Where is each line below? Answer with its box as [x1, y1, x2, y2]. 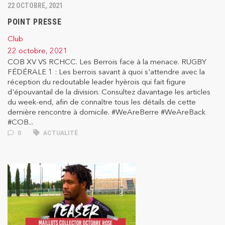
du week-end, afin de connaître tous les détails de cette [8, 97, 196, 107]
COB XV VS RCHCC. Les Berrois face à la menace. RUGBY [8, 57, 206, 67]
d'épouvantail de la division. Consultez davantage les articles [8, 87, 210, 97]
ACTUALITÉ [42, 130, 78, 137]
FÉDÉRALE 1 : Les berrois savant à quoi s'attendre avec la [8, 67, 205, 77]
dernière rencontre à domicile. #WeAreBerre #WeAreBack [8, 107, 205, 117]
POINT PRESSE [8, 17, 62, 27]
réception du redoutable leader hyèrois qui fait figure [8, 77, 186, 87]
